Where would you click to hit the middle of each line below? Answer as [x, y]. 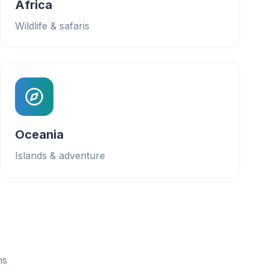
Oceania [39, 134]
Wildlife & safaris [52, 26]
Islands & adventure [60, 156]
